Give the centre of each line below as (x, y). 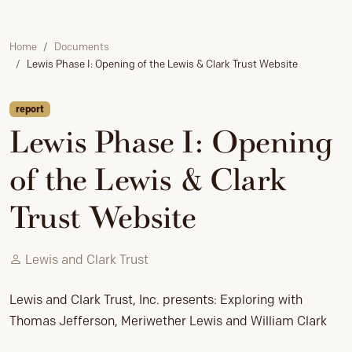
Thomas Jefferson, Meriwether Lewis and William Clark (168, 321)
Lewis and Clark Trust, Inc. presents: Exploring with (156, 300)
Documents (82, 46)
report (29, 109)
